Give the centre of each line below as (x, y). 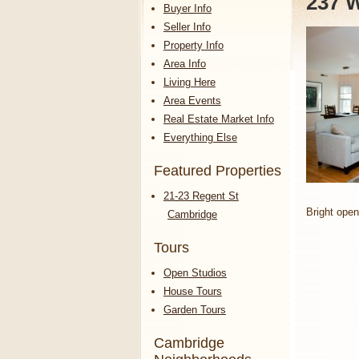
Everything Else (200, 137)
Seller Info (187, 26)
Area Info (184, 63)
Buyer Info (187, 8)
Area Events (192, 100)
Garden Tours (194, 309)
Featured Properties (218, 170)
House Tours (192, 291)
